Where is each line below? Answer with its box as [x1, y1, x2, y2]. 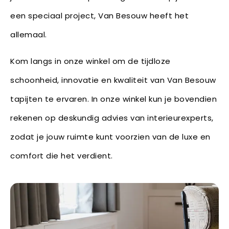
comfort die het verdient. [10, 150, 113, 161]
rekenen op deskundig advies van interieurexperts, [10, 112, 214, 123]
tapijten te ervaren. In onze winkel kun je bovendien [10, 93, 217, 104]
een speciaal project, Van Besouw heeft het [10, 10, 189, 21]
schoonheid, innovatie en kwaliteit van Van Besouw [10, 74, 216, 85]
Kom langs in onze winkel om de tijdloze [10, 55, 171, 66]
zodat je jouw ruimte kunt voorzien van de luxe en [10, 131, 211, 142]
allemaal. [10, 29, 47, 40]
